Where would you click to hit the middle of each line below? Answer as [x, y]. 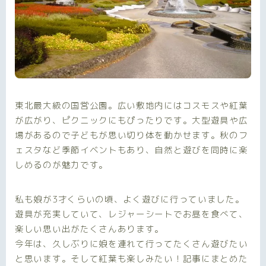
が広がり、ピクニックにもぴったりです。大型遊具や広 [132, 121]
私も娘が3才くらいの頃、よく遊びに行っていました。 [130, 199]
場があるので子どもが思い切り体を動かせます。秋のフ [132, 135]
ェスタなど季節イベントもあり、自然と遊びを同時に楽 [132, 150]
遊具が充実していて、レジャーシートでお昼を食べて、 [132, 214]
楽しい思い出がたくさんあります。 [90, 229]
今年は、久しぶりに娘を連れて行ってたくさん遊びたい [132, 244]
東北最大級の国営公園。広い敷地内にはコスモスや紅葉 [132, 106]
